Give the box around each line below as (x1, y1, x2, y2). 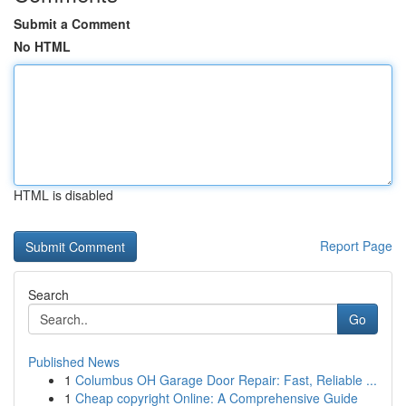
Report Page (320, 237, 392, 255)
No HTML (14, 37, 71, 55)
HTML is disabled (14, 186, 113, 204)
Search (28, 285, 69, 304)
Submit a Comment (14, 14, 130, 33)
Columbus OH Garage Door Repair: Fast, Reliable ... (75, 371, 377, 389)
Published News (28, 353, 120, 371)
